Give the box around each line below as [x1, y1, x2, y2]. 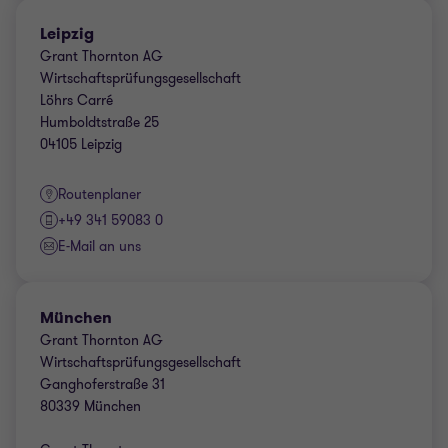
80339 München [40, 397, 141, 416]
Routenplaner [58, 185, 141, 204]
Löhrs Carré [40, 91, 113, 110]
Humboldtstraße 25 [40, 113, 159, 132]
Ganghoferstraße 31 [40, 375, 165, 394]
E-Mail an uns [58, 237, 141, 256]
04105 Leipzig [40, 135, 122, 154]
